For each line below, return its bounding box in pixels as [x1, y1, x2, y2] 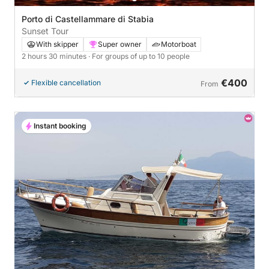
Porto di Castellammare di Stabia [22, 14, 154, 25]
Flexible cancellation [31, 78, 101, 88]
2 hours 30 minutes [22, 52, 88, 61]
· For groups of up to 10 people [88, 52, 190, 61]
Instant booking [34, 121, 86, 131]
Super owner [98, 40, 142, 49]
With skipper [36, 40, 79, 49]
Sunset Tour [22, 26, 68, 37]
